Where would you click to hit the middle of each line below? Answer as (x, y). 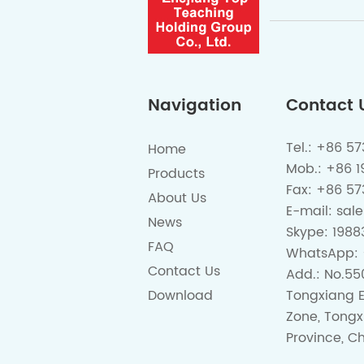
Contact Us (184, 271)
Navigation (195, 106)
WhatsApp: (324, 253)
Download (180, 295)
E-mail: (311, 211)
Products (176, 173)
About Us (177, 198)
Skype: (309, 232)
